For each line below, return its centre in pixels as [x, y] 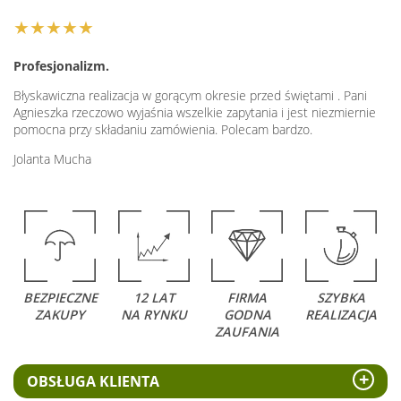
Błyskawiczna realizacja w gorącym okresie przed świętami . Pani [190, 96]
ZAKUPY [60, 315]
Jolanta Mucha [52, 159]
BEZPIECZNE [60, 298]
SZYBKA [341, 298]
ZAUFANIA [247, 332]
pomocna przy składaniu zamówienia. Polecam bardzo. [163, 130]
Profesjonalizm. [61, 66]
